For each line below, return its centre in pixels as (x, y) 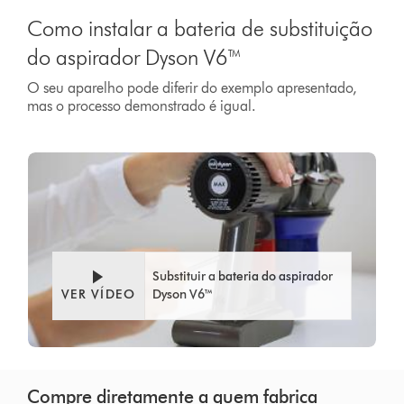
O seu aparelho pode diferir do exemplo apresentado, (193, 87)
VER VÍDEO (98, 295)
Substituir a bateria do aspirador (243, 277)
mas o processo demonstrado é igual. (142, 106)
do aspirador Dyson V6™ (135, 57)
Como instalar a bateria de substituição (200, 28)
